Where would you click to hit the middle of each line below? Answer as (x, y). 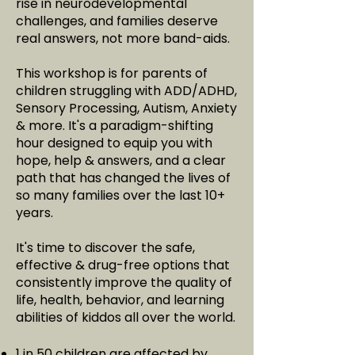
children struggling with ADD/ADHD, (126, 91)
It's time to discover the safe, (105, 248)
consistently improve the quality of (124, 282)
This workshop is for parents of (112, 73)
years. (34, 213)
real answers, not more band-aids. (123, 38)
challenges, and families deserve (117, 21)
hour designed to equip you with (114, 143)
